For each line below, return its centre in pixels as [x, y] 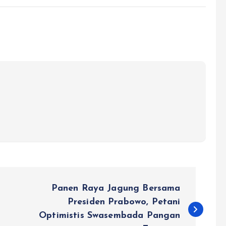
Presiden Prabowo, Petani [124, 202]
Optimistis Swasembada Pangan [110, 215]
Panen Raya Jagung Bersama [116, 188]
